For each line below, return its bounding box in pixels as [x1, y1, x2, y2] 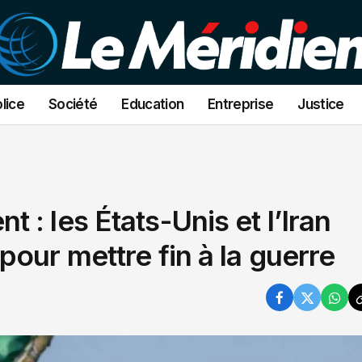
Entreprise [208, 96, 274, 112]
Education [121, 96, 184, 112]
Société [48, 96, 98, 112]
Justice [297, 96, 344, 112]
